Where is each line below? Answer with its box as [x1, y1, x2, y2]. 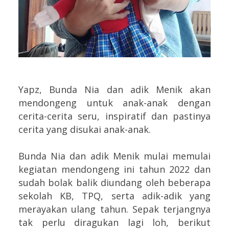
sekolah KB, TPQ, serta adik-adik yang [18, 190, 211, 202]
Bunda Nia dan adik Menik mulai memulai [18, 150, 211, 163]
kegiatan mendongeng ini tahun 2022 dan [18, 163, 211, 176]
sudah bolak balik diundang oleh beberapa [18, 176, 211, 189]
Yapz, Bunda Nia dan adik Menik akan [18, 83, 211, 96]
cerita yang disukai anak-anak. [18, 123, 151, 136]
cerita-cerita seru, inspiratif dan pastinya [18, 110, 211, 123]
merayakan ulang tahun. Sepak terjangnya [18, 203, 211, 216]
